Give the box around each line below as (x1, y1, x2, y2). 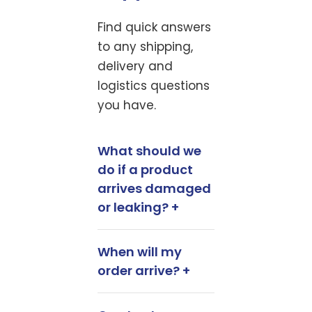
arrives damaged (97, 180, 211, 197)
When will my (97, 243, 182, 260)
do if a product (97, 161, 193, 178)
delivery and (97, 58, 173, 75)
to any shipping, (97, 38, 193, 55)
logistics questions (97, 77, 210, 94)
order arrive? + (97, 262, 190, 279)
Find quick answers (97, 19, 211, 36)
